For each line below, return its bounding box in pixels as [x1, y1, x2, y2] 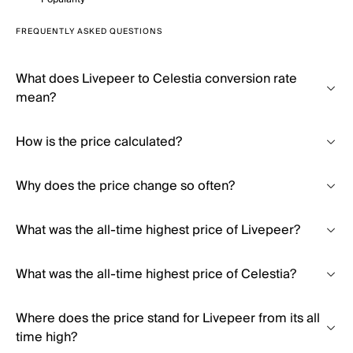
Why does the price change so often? [16, 175, 235, 197]
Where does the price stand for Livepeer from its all [16, 307, 320, 329]
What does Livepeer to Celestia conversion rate [16, 68, 297, 90]
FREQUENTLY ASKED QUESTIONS [16, 24, 162, 39]
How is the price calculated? [16, 131, 182, 153]
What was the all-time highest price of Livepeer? [16, 219, 300, 241]
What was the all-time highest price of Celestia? [16, 263, 296, 285]
